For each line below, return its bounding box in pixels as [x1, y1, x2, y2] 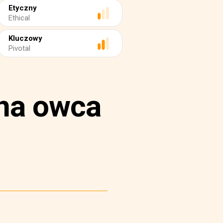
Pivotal [8, 44, 30, 53]
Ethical [8, 13, 30, 22]
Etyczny [8, 3, 37, 12]
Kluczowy [8, 34, 42, 43]
